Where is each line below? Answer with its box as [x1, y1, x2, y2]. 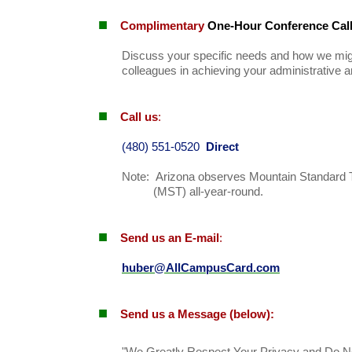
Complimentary [120, 20, 204, 32]
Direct [206, 141, 239, 153]
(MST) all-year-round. [153, 185, 263, 198]
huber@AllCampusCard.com [122, 262, 280, 274]
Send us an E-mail [120, 232, 219, 244]
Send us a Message [120, 308, 226, 321]
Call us [120, 111, 158, 123]
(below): [226, 308, 274, 321]
